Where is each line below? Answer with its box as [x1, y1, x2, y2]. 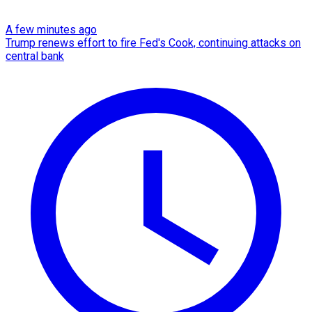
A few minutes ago [6, 23, 97, 37]
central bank [6, 49, 64, 63]
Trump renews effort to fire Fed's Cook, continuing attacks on [6, 36, 301, 50]
